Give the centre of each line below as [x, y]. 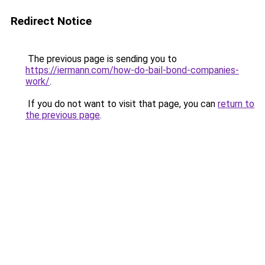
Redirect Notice [51, 21]
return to [236, 104]
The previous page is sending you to [101, 59]
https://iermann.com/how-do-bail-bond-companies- [132, 70]
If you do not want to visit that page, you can [122, 104]
